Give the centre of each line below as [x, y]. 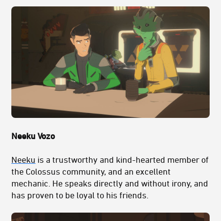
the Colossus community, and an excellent [91, 171]
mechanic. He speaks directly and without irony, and [110, 183]
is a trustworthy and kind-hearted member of [122, 159]
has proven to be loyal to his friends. [80, 195]
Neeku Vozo [33, 135]
